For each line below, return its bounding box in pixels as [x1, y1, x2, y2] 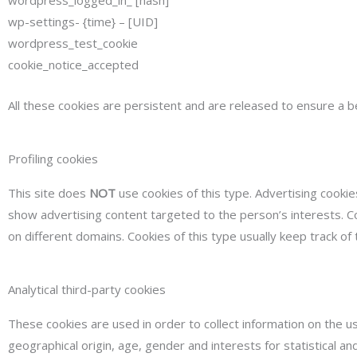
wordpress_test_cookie [8, 34, 138, 51]
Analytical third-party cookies [8, 280, 166, 297]
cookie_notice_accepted [8, 56, 139, 73]
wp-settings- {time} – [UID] [8, 13, 158, 29]
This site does [8, 184, 89, 201]
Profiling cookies [8, 150, 98, 167]
